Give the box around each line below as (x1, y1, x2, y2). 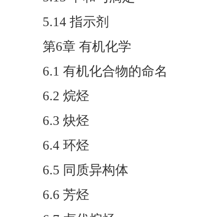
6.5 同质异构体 (43, 163, 128, 177)
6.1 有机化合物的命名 (43, 64, 168, 78)
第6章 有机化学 (43, 39, 131, 54)
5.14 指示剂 (43, 15, 109, 29)
